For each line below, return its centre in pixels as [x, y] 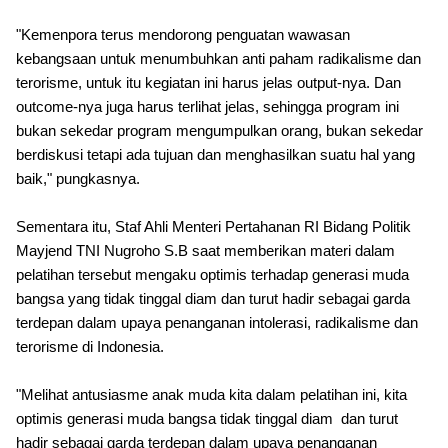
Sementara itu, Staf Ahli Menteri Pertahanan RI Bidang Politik [213, 227]
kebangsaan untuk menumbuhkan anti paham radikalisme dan [218, 59]
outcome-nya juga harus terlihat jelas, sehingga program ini [207, 107]
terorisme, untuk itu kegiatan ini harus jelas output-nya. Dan [208, 83]
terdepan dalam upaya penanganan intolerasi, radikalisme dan [217, 323]
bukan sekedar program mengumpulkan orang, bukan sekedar [219, 131]
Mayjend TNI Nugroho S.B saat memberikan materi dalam [205, 251]
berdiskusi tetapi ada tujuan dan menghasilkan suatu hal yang [215, 155]
